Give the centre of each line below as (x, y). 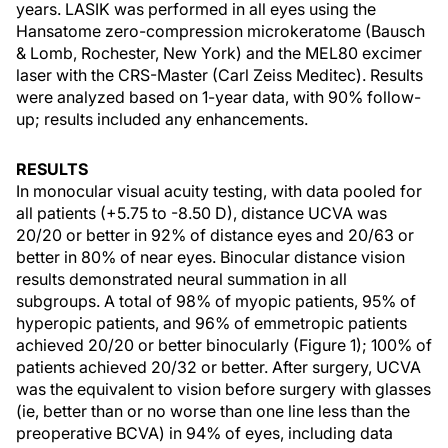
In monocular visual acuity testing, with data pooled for (219, 191)
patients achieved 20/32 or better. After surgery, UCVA (218, 367)
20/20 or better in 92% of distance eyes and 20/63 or (215, 235)
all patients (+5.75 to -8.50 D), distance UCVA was (201, 213)
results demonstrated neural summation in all (181, 279)
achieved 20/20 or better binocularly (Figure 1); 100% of (224, 345)
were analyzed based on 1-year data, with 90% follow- (218, 97)
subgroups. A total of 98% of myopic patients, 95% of (216, 301)
